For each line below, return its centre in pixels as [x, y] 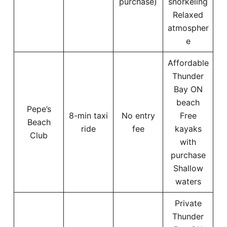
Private [188, 203]
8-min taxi [88, 115]
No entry [138, 115]
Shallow [188, 168]
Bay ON [188, 89]
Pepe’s [39, 109]
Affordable [188, 63]
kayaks [188, 128]
